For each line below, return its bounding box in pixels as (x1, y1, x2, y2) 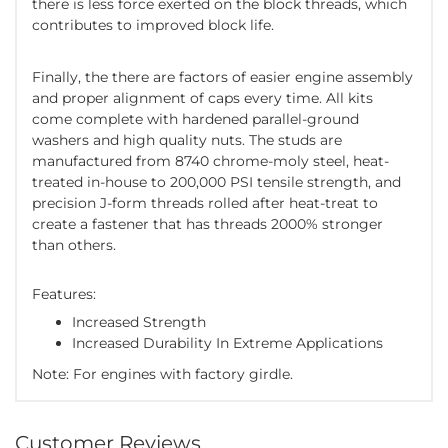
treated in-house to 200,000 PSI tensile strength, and (32, 173, 401, 192)
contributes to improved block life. (32, 16, 278, 35)
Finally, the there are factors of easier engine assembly (32, 68, 413, 87)
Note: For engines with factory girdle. (32, 365, 297, 384)
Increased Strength (72, 313, 206, 332)
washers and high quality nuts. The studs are (32, 131, 342, 150)
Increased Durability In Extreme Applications (72, 334, 383, 353)
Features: (32, 285, 100, 304)
